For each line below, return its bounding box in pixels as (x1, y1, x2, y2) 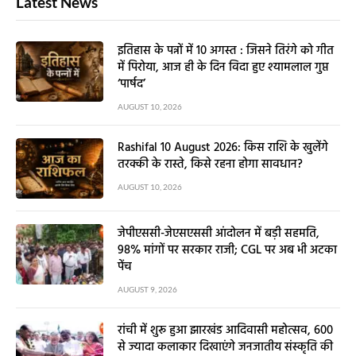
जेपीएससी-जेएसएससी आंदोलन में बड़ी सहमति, (118, 224, 319, 244)
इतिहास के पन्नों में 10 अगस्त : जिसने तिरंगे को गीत (118, 41, 334, 61)
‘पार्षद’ (118, 75, 145, 95)
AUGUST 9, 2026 (118, 284, 177, 295)
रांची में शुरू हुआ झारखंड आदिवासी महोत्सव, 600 (118, 321, 333, 341)
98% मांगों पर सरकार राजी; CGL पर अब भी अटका (118, 241, 337, 261)
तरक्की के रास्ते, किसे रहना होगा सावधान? (118, 155, 303, 175)
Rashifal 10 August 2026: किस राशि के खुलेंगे (118, 138, 328, 158)
